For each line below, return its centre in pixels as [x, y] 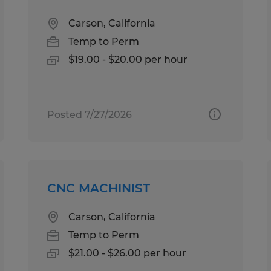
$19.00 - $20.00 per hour [128, 59]
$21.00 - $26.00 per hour [128, 253]
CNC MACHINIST [99, 188]
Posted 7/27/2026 [90, 114]
